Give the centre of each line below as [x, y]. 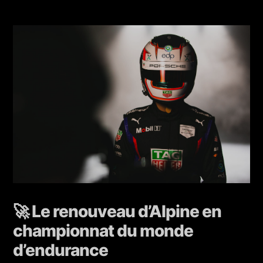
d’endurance [61, 250]
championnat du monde [103, 230]
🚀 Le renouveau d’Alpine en [117, 211]
